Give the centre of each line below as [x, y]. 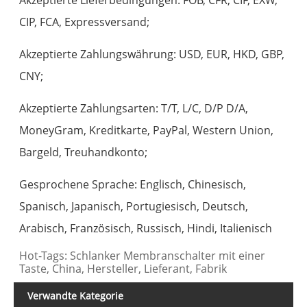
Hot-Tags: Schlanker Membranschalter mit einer [143, 255]
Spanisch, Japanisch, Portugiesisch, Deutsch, [134, 206]
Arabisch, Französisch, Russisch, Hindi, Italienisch [146, 228]
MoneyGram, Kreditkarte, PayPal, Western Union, [147, 130]
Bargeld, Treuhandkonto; [84, 152]
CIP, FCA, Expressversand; [85, 22]
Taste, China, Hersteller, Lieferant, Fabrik [123, 268]
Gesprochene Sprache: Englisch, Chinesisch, [133, 184]
